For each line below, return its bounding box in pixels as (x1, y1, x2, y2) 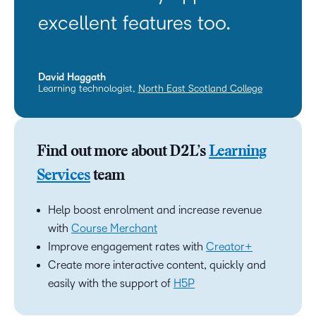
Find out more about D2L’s (37, 145, 209, 161)
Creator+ (206, 241, 253, 253)
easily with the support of (48, 277, 174, 290)
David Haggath (37, 71, 106, 83)
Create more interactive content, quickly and (48, 259, 266, 272)
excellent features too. (37, 12, 231, 34)
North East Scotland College (138, 83, 262, 94)
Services (37, 169, 90, 185)
